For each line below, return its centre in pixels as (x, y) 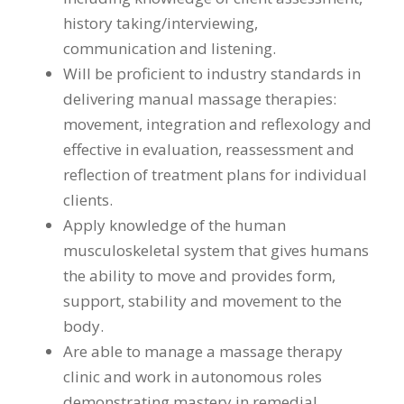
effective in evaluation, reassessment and (209, 150)
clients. (88, 200)
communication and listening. (170, 49)
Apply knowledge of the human (174, 225)
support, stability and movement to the (202, 301)
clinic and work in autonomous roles (193, 377)
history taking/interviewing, (161, 23)
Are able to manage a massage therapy (203, 352)
